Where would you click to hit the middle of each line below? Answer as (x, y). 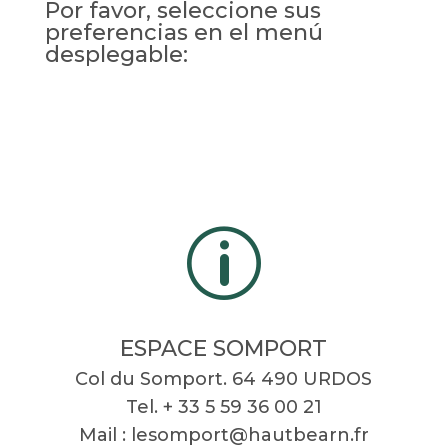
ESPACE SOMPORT (224, 348)
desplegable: (116, 54)
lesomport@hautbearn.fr (249, 435)
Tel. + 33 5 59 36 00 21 (223, 407)
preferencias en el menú (183, 32)
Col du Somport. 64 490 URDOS (224, 379)
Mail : (104, 435)
